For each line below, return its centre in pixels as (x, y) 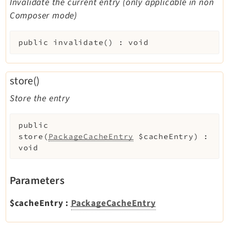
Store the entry (40, 99)
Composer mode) (43, 16)
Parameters (37, 181)
